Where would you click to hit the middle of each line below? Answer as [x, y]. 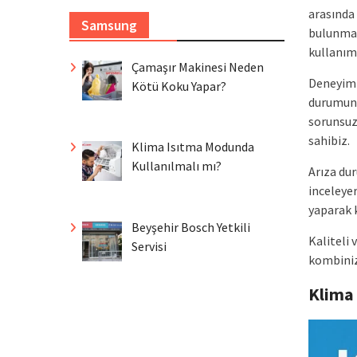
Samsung [109, 25]
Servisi [149, 247]
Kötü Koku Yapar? [179, 86]
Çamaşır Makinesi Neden [198, 67]
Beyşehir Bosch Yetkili [191, 228]
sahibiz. [329, 140]
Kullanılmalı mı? [177, 166]
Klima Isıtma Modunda [193, 147]
